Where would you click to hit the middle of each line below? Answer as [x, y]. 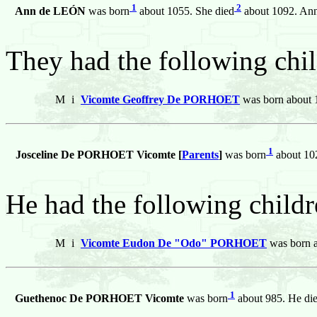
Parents [200, 155]
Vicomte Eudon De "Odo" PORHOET [174, 243]
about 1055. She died [185, 11]
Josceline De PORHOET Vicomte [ [99, 155]
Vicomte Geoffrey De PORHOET [160, 100]
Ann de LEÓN [50, 11]
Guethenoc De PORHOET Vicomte [99, 299]
